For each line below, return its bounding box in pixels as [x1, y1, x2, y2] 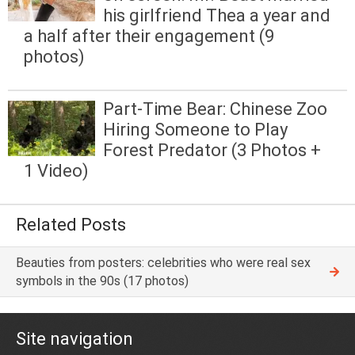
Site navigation [16, 328, 133, 349]
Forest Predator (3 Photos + [103, 140, 321, 161]
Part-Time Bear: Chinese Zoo [103, 99, 327, 120]
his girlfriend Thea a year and [103, 6, 330, 26]
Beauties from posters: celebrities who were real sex [16, 254, 311, 270]
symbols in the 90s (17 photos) [16, 273, 189, 288]
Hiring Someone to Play [103, 120, 288, 140]
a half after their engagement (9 [24, 26, 274, 47]
